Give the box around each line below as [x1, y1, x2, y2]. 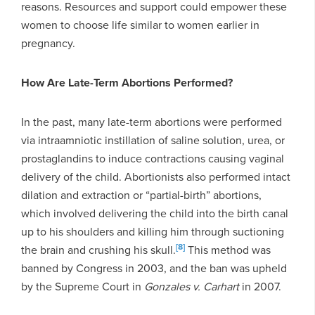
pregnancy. [21, 34, 75, 51]
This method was [185, 241, 271, 258]
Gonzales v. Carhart [144, 278, 239, 295]
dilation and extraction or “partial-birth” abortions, [21, 186, 262, 203]
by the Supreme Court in [21, 278, 144, 295]
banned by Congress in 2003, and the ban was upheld [21, 259, 287, 276]
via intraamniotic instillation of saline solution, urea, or [21, 131, 285, 148]
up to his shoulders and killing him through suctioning [21, 223, 284, 240]
